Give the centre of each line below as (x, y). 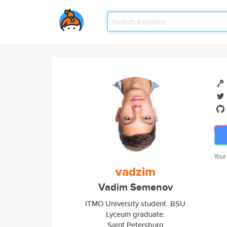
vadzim (135, 172)
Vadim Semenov (135, 187)
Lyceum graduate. (135, 214)
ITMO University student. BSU (135, 203)
